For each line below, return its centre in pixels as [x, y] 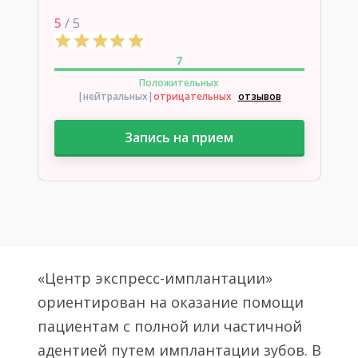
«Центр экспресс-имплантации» [155, 278]
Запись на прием [179, 137]
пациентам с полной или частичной [169, 326]
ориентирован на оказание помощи [170, 302]
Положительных [179, 83]
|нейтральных [112, 96]
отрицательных [192, 96]
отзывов [259, 96]
